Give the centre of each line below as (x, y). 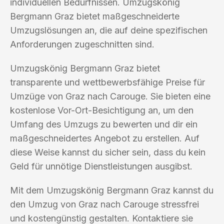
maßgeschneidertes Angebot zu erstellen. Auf (105, 138)
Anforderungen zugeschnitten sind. (82, 44)
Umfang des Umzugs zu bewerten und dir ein (104, 124)
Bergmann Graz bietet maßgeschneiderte (95, 16)
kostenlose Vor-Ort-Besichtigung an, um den (102, 110)
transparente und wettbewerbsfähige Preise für (107, 82)
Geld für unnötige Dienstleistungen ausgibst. (101, 166)
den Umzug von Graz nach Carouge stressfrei (104, 204)
